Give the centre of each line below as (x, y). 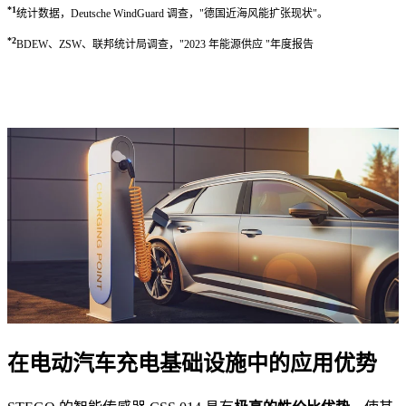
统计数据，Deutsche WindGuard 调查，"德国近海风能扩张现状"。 (172, 13)
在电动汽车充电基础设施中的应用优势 (192, 363)
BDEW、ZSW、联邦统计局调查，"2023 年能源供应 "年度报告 (165, 44)
